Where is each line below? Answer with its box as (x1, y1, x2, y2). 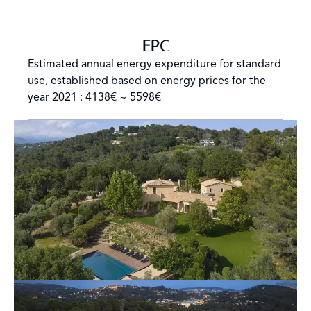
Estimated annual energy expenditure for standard (28, 57, 281, 71)
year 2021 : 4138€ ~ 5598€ (28, 90, 161, 104)
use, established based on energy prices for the (28, 74, 266, 87)
